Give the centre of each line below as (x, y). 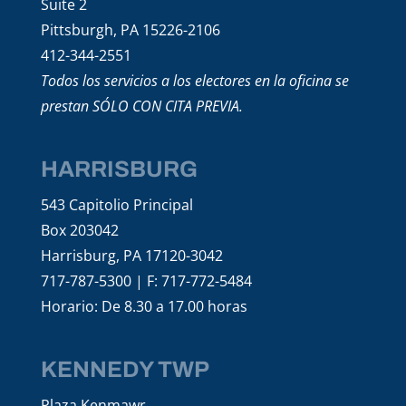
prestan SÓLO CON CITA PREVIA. (141, 106)
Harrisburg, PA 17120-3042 (131, 255)
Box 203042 (79, 230)
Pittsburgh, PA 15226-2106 (130, 29)
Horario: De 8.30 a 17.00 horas (144, 306)
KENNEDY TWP (125, 369)
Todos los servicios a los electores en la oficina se (194, 80)
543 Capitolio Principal (116, 204)
